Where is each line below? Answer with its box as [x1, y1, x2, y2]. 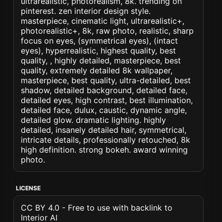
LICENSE [16, 184, 41, 192]
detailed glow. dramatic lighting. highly [21, 115, 166, 125]
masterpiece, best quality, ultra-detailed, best [21, 75, 191, 85]
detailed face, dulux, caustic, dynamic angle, [21, 105, 187, 115]
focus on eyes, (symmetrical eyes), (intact [21, 36, 178, 46]
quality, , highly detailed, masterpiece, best [21, 55, 181, 65]
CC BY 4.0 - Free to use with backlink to [21, 203, 173, 213]
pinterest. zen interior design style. [21, 6, 151, 16]
